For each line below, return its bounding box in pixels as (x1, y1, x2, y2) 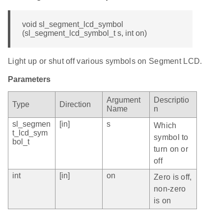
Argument (107, 96, 140, 105)
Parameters (8, 75, 51, 84)
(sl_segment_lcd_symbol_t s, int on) (22, 29, 147, 38)
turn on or (154, 145, 188, 154)
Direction (59, 100, 91, 109)
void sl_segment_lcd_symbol (22, 20, 123, 29)
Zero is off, (154, 173, 192, 182)
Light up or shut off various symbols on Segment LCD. (8, 57, 202, 66)
